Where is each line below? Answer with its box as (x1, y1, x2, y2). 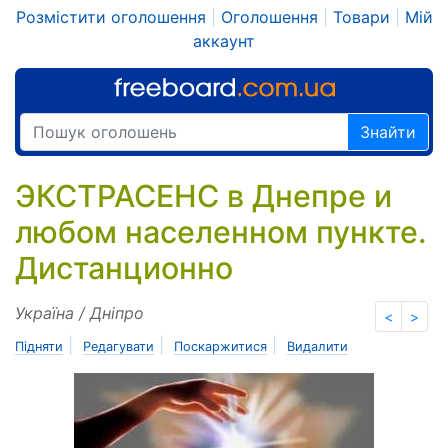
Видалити (287, 339, 348, 354)
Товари (332, 7, 390, 27)
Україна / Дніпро (15, 303, 144, 323)
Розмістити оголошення (15, 7, 206, 27)
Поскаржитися (174, 339, 267, 354)
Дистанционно (15, 250, 233, 286)
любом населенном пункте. (15, 214, 427, 250)
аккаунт (193, 31, 255, 51)
